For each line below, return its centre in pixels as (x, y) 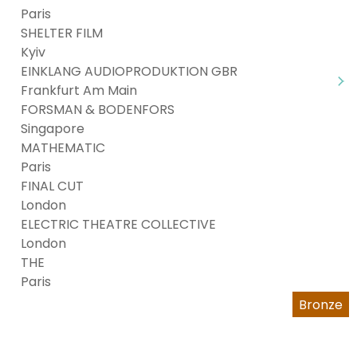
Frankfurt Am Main (79, 90)
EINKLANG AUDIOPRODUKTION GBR (129, 71)
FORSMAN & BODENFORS (98, 110)
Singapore (53, 129)
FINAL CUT (52, 186)
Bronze (321, 305)
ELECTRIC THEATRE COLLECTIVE (118, 224)
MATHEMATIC (63, 148)
